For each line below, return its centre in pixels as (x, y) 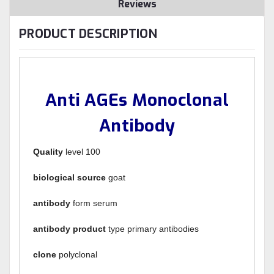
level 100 (82, 151)
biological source (70, 177)
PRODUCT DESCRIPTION (88, 34)
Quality (48, 151)
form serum (94, 203)
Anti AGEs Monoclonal (137, 100)
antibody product (70, 228)
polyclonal (77, 254)
